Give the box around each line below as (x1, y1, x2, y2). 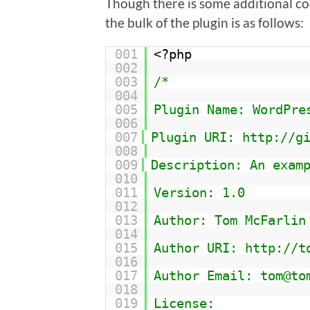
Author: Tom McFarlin (153, 212, 306, 228)
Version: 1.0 (153, 184, 245, 200)
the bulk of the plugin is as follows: (105, 14, 304, 30)
